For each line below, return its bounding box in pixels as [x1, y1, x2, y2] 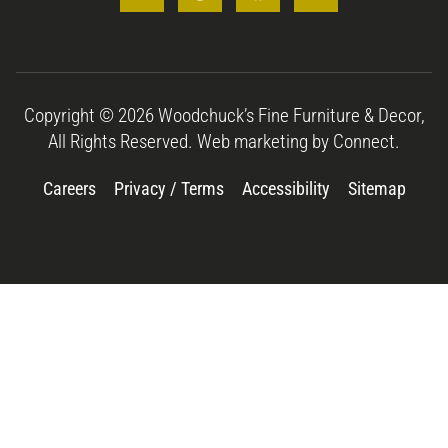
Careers [42, 179, 96, 200]
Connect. [333, 130, 400, 154]
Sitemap [347, 179, 406, 200]
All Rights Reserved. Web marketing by [48, 130, 333, 154]
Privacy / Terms [113, 179, 224, 200]
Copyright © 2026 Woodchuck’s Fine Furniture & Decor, [23, 104, 425, 128]
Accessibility [241, 179, 330, 200]
